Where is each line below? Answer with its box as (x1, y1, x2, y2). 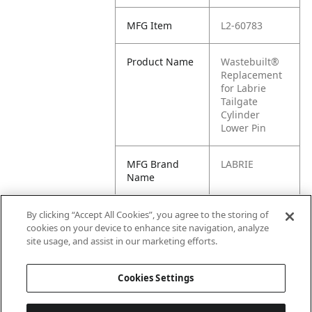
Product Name (127, 55, 194, 68)
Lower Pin (221, 121, 267, 134)
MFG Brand (127, 157, 180, 171)
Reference (127, 220, 175, 233)
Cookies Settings (118, 272, 194, 284)
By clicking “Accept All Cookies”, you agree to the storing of (26, 208, 269, 221)
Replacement (221, 68, 283, 81)
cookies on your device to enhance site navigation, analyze (26, 221, 270, 234)
